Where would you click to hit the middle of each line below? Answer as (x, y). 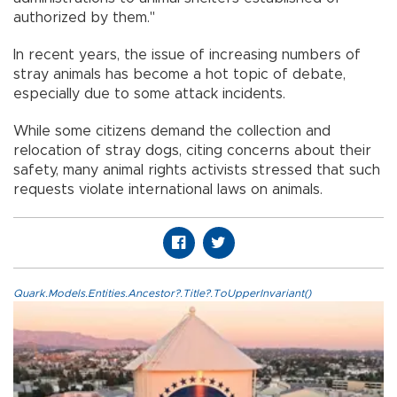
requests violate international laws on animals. (168, 189)
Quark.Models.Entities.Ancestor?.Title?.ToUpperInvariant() (162, 293)
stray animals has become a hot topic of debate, (179, 74)
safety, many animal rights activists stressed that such (197, 170)
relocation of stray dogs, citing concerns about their (192, 150)
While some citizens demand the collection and (172, 131)
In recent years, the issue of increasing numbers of (187, 54)
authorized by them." (84, 17)
